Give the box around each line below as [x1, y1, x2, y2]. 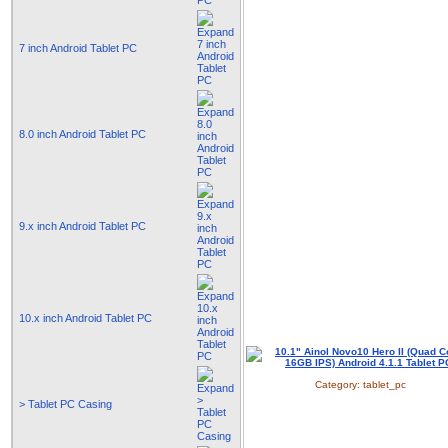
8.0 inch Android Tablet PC [19, 128, 146, 140]
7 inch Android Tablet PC [19, 42, 137, 54]
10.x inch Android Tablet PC [19, 312, 152, 324]
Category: [315, 379, 363, 390]
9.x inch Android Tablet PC [19, 220, 146, 232]
